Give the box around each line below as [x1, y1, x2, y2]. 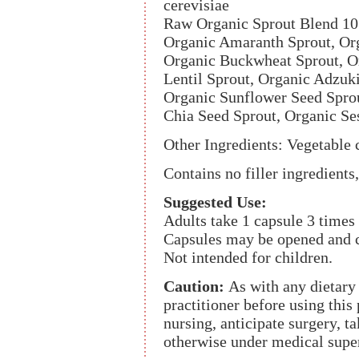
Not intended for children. [163, 248, 333, 266]
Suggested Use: [163, 193, 267, 211]
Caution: [163, 277, 228, 295]
